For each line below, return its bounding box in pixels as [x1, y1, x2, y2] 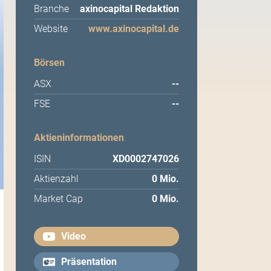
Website [34, 23, 68, 35]
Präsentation [61, 256, 117, 268]
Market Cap [34, 193, 83, 205]
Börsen [34, 57, 65, 69]
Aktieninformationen [34, 132, 124, 144]
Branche [34, 3, 69, 15]
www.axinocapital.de [88, 23, 179, 35]
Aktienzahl [34, 173, 79, 185]
